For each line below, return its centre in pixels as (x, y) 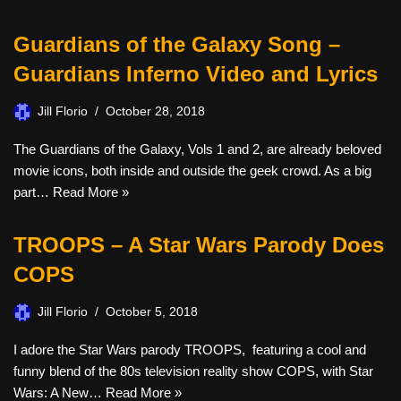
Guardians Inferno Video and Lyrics (196, 74)
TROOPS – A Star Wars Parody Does (199, 245)
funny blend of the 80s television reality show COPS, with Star (193, 371)
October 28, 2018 (155, 111)
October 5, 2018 (152, 312)
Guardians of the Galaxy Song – (177, 44)
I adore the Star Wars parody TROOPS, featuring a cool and (190, 350)
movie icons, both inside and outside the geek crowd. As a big (192, 171)
